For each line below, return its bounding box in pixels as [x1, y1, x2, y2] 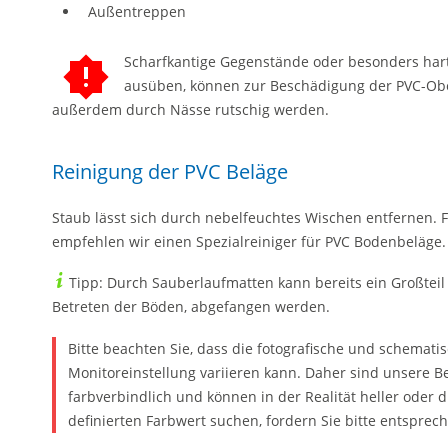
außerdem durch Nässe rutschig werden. [52, 99, 329, 119]
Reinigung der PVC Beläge [52, 157, 288, 185]
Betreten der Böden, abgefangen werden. [52, 297, 330, 316]
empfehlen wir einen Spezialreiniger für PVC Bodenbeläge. [52, 231, 446, 251]
